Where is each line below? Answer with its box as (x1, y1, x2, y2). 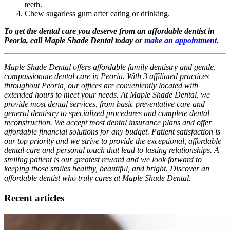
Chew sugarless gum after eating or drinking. (25, 9, 170, 18)
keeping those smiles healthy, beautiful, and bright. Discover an (4, 164, 209, 174)
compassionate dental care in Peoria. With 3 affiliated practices (4, 72, 209, 81)
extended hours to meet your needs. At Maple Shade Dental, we (4, 90, 210, 100)
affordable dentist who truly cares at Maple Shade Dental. (4, 174, 191, 183)
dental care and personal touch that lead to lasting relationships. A (4, 146, 219, 155)
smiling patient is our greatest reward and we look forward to (4, 155, 202, 164)
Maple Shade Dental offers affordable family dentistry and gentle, (4, 63, 216, 72)
